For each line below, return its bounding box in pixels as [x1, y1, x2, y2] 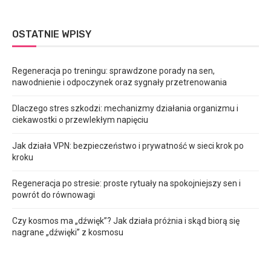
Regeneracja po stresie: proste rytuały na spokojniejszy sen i [12, 178, 241, 188]
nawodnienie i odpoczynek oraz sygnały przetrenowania [12, 77, 227, 87]
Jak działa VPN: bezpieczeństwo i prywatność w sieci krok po [12, 140, 244, 151]
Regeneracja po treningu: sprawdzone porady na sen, [12, 65, 215, 76]
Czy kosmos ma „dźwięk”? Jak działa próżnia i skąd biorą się [12, 215, 240, 226]
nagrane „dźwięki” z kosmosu [12, 227, 123, 237]
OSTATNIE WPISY [12, 28, 91, 40]
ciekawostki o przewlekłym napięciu [12, 114, 148, 125]
